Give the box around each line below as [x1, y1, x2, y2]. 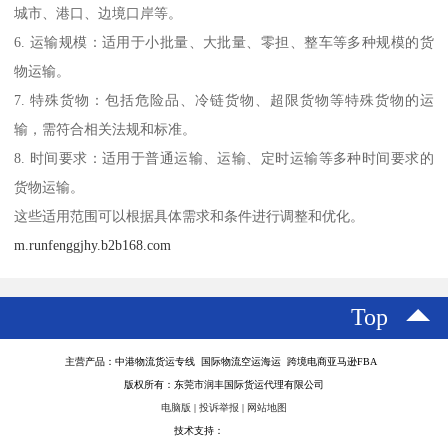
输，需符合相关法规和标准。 [14, 120, 197, 137]
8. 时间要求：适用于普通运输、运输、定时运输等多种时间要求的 [14, 149, 434, 166]
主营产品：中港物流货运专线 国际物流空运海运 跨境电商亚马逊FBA [65, 355, 383, 367]
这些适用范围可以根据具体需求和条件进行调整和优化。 [14, 207, 365, 224]
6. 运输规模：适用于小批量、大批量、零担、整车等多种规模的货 [14, 33, 434, 50]
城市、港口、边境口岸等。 [14, 4, 183, 21]
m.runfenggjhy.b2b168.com [14, 236, 172, 253]
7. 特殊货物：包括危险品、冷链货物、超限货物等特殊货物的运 [14, 91, 434, 108]
